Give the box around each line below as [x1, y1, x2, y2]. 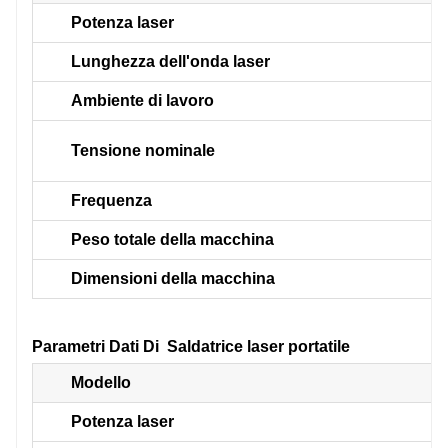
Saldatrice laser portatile [167, 337, 350, 355]
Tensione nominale [71, 141, 215, 159]
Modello [71, 373, 131, 391]
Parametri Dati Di [32, 337, 167, 355]
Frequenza [71, 191, 152, 209]
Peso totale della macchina [71, 230, 274, 248]
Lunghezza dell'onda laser [71, 52, 270, 70]
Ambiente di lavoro [71, 91, 214, 109]
